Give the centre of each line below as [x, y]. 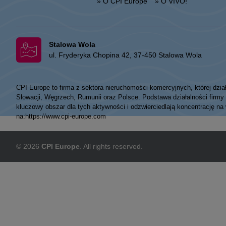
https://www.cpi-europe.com [66, 116]
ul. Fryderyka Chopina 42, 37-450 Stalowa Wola [125, 55]
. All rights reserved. [111, 146]
